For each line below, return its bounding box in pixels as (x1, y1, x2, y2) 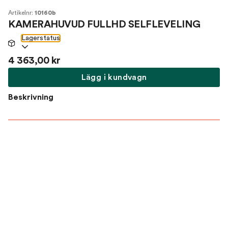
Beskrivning (8, 93, 53, 101)
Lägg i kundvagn (81, 73, 147, 81)
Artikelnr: (8, 10, 35, 16)
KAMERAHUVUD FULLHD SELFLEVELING (8, 19, 201, 30)
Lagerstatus (21, 35, 60, 42)
